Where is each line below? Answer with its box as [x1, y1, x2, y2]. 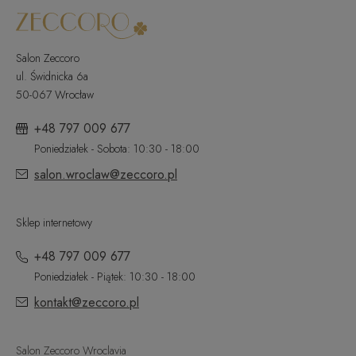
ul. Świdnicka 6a [16, 68, 88, 85]
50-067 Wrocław [16, 87, 94, 103]
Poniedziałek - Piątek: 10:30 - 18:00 [34, 269, 195, 285]
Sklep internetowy [16, 215, 92, 231]
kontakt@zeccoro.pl [34, 293, 139, 312]
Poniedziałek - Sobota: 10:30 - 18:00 [34, 141, 199, 157]
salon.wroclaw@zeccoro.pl [34, 165, 177, 184]
